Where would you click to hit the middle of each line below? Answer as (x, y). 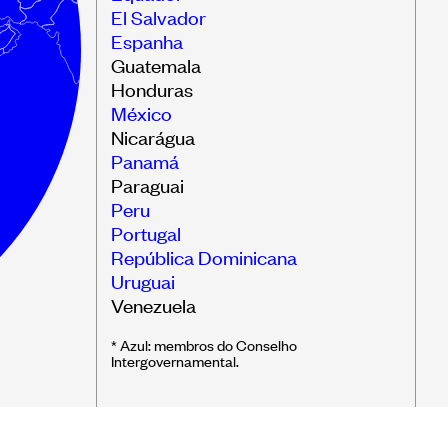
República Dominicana (204, 256)
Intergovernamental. (175, 360)
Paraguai (147, 184)
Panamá (145, 160)
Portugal (146, 232)
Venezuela (153, 304)
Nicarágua (153, 136)
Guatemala (156, 64)
